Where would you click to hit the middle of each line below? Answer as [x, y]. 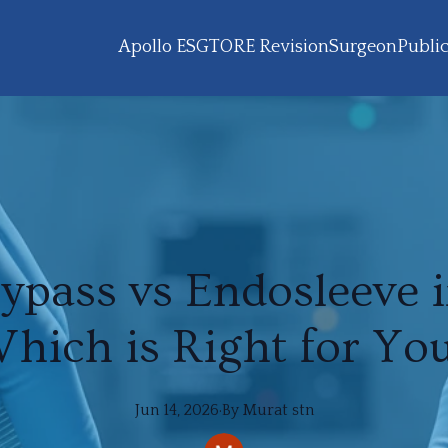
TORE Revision [269, 47]
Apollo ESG [163, 47]
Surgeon [363, 47]
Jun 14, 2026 [176, 410]
